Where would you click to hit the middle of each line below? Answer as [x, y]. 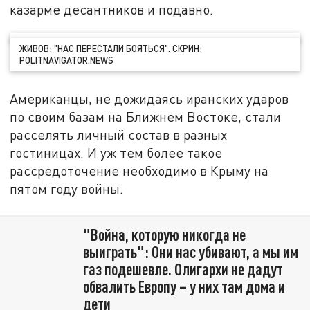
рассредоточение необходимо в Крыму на [139, 170]
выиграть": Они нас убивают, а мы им [190, 252]
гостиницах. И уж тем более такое [116, 152]
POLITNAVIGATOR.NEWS [67, 60]
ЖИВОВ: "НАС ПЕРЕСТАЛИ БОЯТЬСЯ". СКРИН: [111, 48]
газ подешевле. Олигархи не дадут [183, 269]
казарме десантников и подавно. [112, 10]
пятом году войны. [67, 188]
